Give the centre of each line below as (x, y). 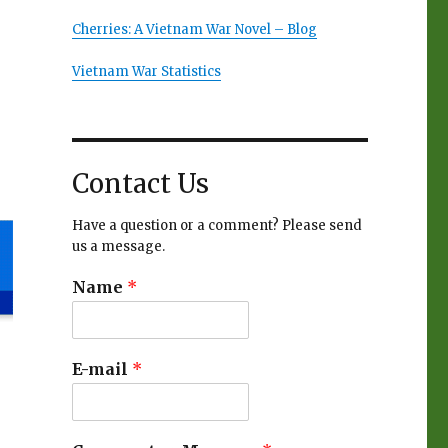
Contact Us (140, 184)
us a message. (118, 247)
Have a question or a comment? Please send (216, 226)
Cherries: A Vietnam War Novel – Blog (194, 30)
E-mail (101, 369)
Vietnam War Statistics (146, 72)
